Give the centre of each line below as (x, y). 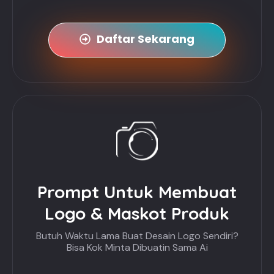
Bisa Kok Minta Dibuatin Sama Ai (137, 248)
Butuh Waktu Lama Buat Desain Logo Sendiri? (137, 236)
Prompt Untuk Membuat (137, 192)
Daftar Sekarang (146, 39)
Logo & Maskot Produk (137, 213)
